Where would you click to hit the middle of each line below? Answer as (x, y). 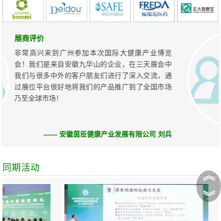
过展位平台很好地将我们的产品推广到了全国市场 (85, 87)
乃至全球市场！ (31, 98)
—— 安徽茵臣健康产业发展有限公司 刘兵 (100, 134)
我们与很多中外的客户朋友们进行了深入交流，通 (85, 75)
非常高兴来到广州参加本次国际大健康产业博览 (85, 53)
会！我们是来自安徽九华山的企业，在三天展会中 (85, 64)
